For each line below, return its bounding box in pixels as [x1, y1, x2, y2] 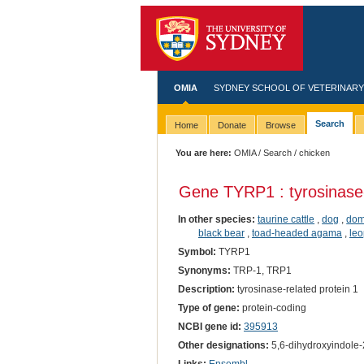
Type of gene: [177, 301, 240, 314]
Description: [177, 283, 235, 295]
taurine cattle [258, 213, 315, 225]
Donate [217, 120, 246, 131]
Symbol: [177, 245, 216, 258]
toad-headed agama [251, 227, 342, 239]
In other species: [177, 213, 256, 225]
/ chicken [292, 148, 331, 158]
